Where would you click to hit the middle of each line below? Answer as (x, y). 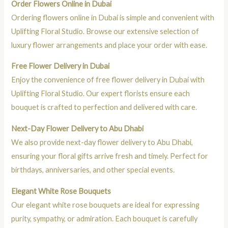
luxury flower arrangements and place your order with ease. (109, 45)
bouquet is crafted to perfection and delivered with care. (104, 107)
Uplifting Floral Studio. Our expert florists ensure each (101, 94)
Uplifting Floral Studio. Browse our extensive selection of (105, 31)
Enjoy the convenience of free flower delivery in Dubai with (108, 80)
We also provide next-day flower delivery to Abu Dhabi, (102, 142)
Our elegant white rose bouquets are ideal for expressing (106, 205)
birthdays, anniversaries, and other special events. (93, 170)
